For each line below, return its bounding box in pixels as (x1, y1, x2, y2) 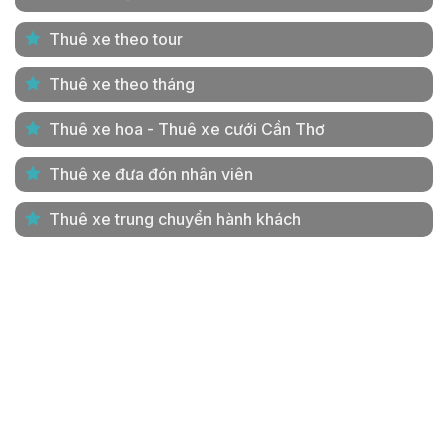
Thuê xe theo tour (49, 29, 183, 50)
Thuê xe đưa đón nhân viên (49, 164, 253, 185)
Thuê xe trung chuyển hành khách (49, 209, 301, 230)
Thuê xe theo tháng (49, 74, 195, 95)
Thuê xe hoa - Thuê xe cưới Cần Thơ (49, 119, 325, 140)
